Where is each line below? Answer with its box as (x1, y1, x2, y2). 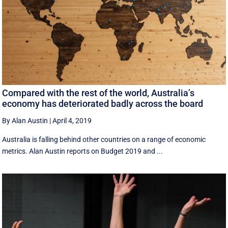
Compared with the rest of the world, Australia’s (2, 87, 195, 98)
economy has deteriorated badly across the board (2, 98, 204, 109)
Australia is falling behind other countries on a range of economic (2, 135, 206, 144)
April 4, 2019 (52, 116, 92, 125)
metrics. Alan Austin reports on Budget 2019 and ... (2, 147, 163, 155)
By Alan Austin (2, 116, 48, 125)
